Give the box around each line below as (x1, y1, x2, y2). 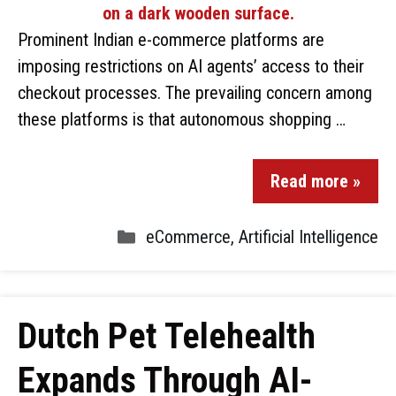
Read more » (270, 171, 361, 192)
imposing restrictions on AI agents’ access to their (18, 56, 364, 77)
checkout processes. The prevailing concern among (18, 82, 372, 103)
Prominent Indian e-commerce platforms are (18, 29, 324, 50)
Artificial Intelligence (239, 226, 378, 247)
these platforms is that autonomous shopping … (18, 109, 346, 130)
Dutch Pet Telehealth (18, 316, 316, 357)
